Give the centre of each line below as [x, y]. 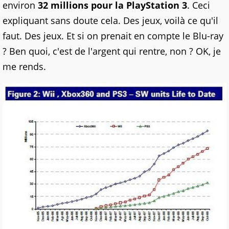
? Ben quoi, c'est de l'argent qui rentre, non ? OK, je [112, 51]
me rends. [24, 67]
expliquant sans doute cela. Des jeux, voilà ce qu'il [110, 21]
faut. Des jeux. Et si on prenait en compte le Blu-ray [113, 36]
